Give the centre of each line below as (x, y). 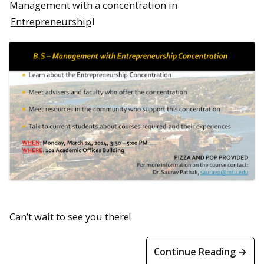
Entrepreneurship (51, 21)
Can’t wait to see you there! (70, 216)
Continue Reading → (200, 251)
